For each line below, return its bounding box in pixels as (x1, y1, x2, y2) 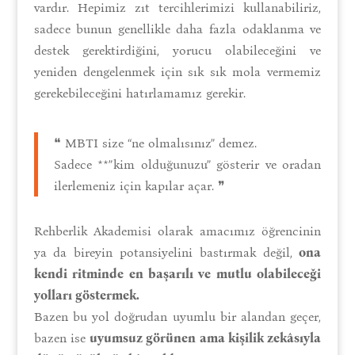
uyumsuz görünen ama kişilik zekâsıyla (90, 330, 322, 345)
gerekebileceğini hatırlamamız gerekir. (33, 85, 250, 101)
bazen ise (33, 330, 90, 345)
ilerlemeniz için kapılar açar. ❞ (53, 177, 225, 193)
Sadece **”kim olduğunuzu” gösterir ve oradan (53, 156, 322, 172)
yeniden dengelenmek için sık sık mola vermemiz (33, 63, 322, 79)
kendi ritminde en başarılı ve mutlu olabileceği (33, 265, 322, 281)
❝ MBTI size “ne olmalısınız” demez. (53, 135, 257, 151)
